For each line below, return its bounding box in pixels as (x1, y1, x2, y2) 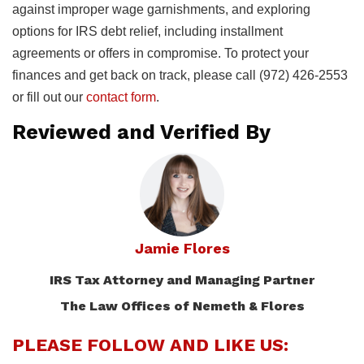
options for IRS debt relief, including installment (12, 24, 283, 38)
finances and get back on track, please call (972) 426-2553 (12, 67, 348, 82)
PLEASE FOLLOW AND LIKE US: (12, 334, 288, 355)
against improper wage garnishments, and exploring (12, 2, 310, 16)
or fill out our (12, 89, 86, 104)
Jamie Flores (134, 239, 230, 257)
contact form (86, 89, 156, 104)
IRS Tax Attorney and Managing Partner (50, 271, 314, 288)
